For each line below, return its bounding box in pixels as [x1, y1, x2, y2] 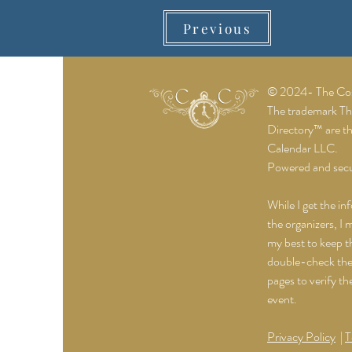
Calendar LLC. [267, 139, 338, 157]
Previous [182, 19, 252, 37]
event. [267, 290, 297, 308]
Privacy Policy [267, 328, 335, 346]
